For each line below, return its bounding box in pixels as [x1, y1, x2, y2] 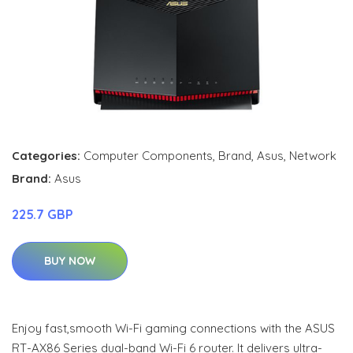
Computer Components [84, 147, 213, 163]
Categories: [12, 147, 80, 163]
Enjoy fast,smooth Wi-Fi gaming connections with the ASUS [12, 320, 335, 336]
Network [289, 147, 336, 163]
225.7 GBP [12, 206, 73, 222]
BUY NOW [44, 253, 95, 268]
